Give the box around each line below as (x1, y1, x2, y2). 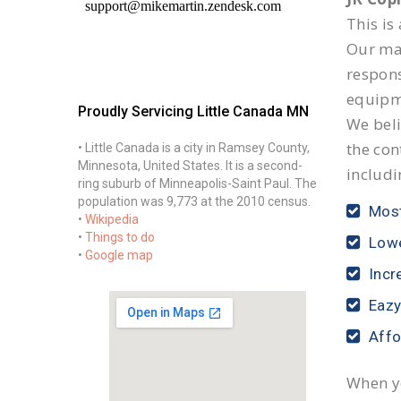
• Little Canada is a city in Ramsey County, (78, 141, 310, 155)
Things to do (85, 230, 155, 244)
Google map (85, 248, 153, 262)
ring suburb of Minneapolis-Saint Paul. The (78, 176, 317, 191)
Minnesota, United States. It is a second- (78, 158, 303, 173)
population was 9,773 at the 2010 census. (78, 194, 311, 209)
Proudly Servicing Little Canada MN (78, 103, 309, 120)
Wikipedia (85, 212, 139, 226)
